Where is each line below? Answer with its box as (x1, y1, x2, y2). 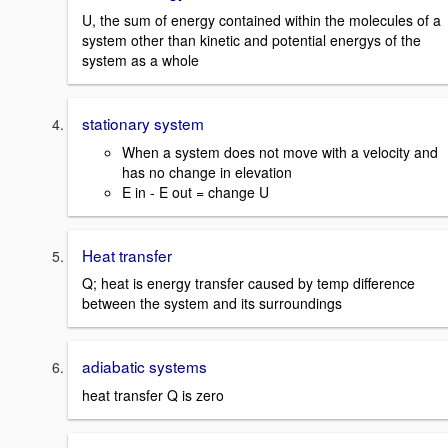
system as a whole (82, 50, 199, 71)
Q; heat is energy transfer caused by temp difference (82, 273, 415, 294)
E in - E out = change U (122, 181, 269, 202)
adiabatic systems (82, 355, 207, 378)
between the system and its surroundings (82, 293, 342, 314)
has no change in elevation (122, 161, 292, 182)
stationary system (82, 112, 204, 135)
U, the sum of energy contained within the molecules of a (82, 10, 441, 31)
